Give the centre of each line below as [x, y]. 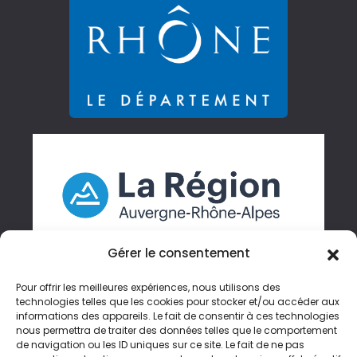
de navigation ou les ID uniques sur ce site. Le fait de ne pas [160, 345]
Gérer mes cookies [86, 322]
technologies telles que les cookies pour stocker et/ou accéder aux [178, 302]
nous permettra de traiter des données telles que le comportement [177, 330]
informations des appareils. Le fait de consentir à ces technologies [178, 316]
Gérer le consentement [178, 253]
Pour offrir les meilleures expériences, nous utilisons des [148, 287]
